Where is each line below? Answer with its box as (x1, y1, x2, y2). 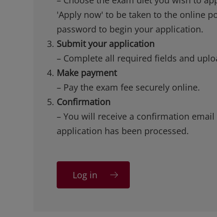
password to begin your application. (57, 23, 203, 35)
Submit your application (57, 37, 155, 49)
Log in (73, 169, 97, 181)
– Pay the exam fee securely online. (57, 81, 200, 93)
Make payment (57, 66, 117, 78)
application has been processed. (57, 124, 189, 137)
